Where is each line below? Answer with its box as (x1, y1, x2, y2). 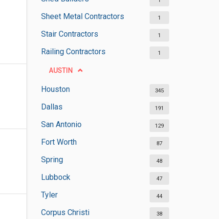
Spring (41, 155, 63, 164)
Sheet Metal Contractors (41, 12, 124, 21)
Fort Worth (41, 137, 77, 147)
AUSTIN (48, 66, 73, 74)
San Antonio (41, 120, 82, 129)
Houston (41, 85, 70, 94)
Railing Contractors (41, 47, 106, 56)
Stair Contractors (41, 29, 98, 39)
